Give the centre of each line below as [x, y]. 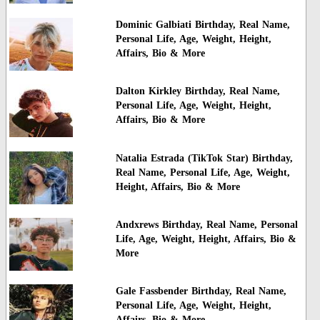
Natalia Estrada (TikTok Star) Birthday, [204, 158]
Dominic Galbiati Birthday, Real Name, [202, 24]
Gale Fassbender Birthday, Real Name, [201, 291]
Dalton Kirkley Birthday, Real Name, [197, 91]
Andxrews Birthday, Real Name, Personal [206, 224]
